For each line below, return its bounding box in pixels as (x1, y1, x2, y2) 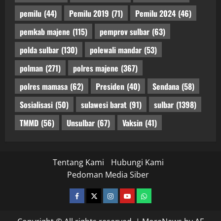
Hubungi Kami (110, 157, 164, 168)
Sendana (152, 80, 179, 92)
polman (20, 62, 43, 74)
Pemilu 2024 (135, 7, 176, 19)
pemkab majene (20, 25, 70, 37)
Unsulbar (67, 116, 95, 129)
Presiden (96, 80, 124, 92)
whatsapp (141, 190, 174, 200)
